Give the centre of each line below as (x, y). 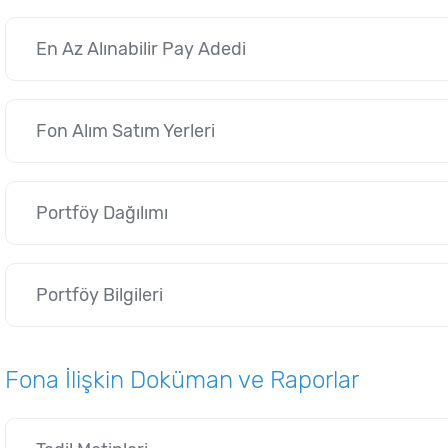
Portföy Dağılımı (102, 213)
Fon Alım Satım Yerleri (125, 131)
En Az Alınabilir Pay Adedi (141, 49)
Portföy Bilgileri (99, 295)
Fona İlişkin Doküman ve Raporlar (182, 380)
